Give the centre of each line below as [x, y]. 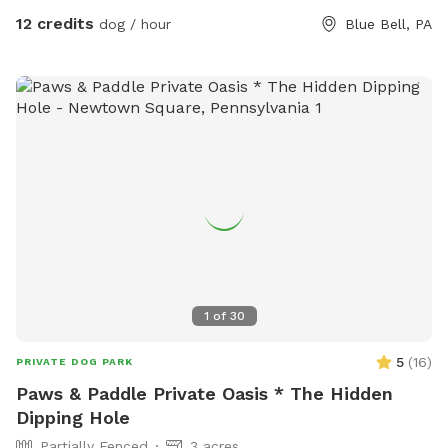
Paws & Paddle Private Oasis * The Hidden [204, 394]
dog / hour [132, 24]
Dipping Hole [73, 418]
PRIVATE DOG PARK [74, 362]
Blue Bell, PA [388, 24]
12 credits [55, 24]
